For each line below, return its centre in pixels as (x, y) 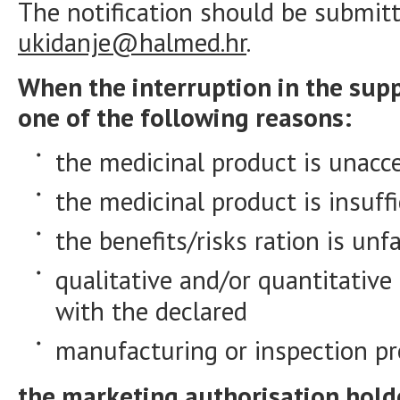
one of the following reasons (181, 117)
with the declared (151, 311)
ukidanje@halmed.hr (132, 42)
